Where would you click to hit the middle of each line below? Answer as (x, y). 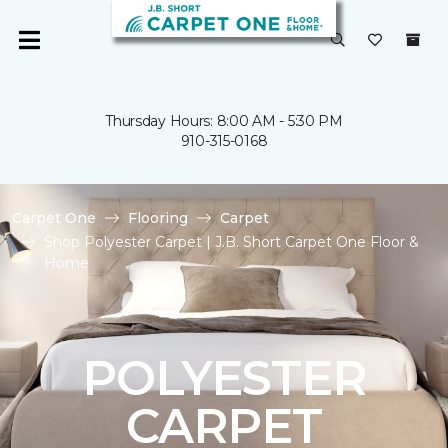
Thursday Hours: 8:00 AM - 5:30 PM (224, 121)
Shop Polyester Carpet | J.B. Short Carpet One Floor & (231, 242)
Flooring (158, 218)
